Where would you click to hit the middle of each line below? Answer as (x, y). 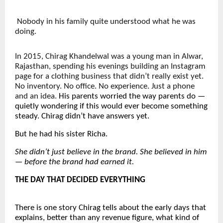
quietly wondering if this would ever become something (111, 107)
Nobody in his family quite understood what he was (106, 21)
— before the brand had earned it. (74, 162)
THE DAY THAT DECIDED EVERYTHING (80, 180)
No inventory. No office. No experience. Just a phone (105, 87)
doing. (26, 31)
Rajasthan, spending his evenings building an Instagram (110, 67)
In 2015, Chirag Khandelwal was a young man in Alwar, (109, 57)
